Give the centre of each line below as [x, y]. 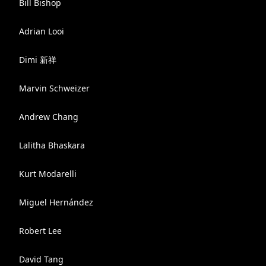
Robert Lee [40, 231]
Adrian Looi [42, 31]
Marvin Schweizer [54, 88]
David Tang [41, 259]
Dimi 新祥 [38, 60]
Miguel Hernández [56, 202]
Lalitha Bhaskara [52, 145]
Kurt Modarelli [48, 174]
